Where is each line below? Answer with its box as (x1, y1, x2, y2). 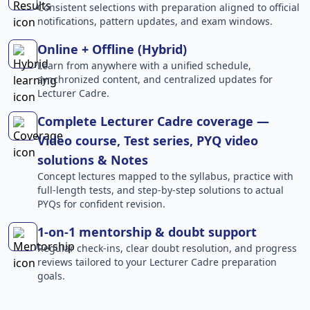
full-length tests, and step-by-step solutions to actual (37, 183, 284, 197)
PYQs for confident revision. (37, 197, 165, 210)
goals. (37, 269, 65, 282)
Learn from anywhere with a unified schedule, (37, 59, 251, 72)
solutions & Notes (37, 152, 148, 168)
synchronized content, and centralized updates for (37, 73, 273, 86)
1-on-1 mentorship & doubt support (37, 224, 257, 240)
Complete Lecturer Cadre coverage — (37, 113, 269, 129)
